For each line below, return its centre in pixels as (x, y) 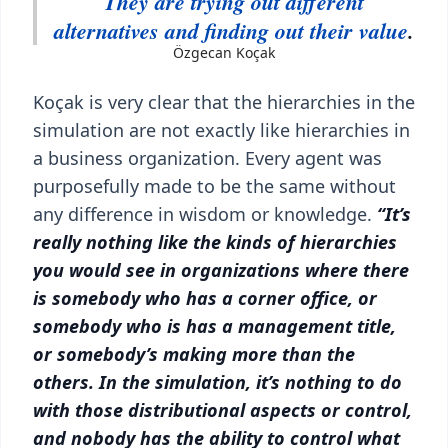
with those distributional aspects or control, (222, 410)
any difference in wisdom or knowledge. (202, 214)
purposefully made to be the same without (214, 186)
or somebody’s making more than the (194, 354)
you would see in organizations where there (221, 270)
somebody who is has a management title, (214, 326)
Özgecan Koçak (224, 52)
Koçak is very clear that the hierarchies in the (224, 102)
